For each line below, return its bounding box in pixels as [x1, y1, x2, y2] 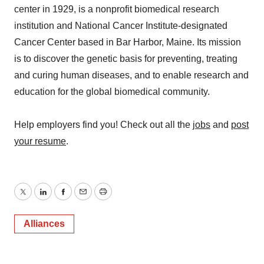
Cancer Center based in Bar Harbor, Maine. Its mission [14, 37, 241, 47]
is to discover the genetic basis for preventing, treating [14, 54, 237, 64]
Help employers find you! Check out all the [14, 120, 193, 130]
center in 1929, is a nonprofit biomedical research [14, 4, 219, 14]
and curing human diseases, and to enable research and [14, 70, 249, 80]
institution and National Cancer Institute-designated [14, 21, 227, 31]
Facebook [62, 193, 104, 204]
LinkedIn [42, 193, 78, 204]
